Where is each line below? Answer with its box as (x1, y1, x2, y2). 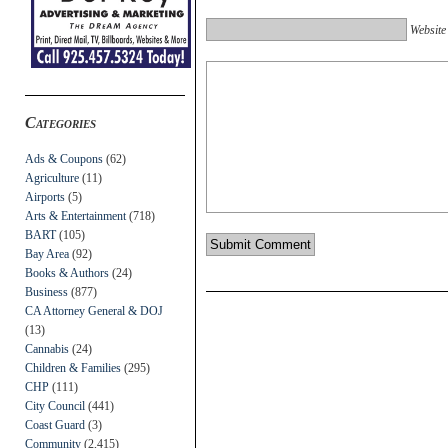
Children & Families (25, 360, 121, 375)
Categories (25, 113, 96, 131)
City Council (25, 398, 85, 413)
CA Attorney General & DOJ (25, 303, 163, 318)
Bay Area (25, 246, 69, 261)
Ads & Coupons (25, 151, 103, 166)
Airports (25, 189, 65, 204)
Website (410, 22, 446, 37)
